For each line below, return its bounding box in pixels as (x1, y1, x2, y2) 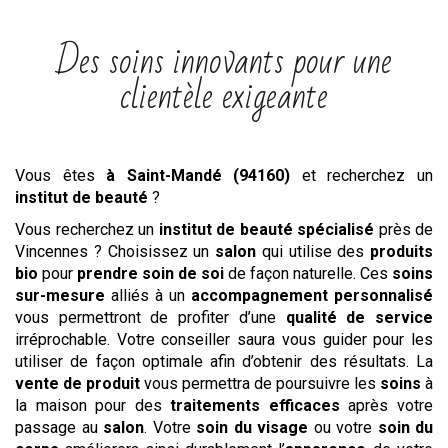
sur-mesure (15, 286, 105, 306)
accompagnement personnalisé (191, 286, 433, 306)
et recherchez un (290, 166, 434, 186)
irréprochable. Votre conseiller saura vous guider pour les (15, 330, 433, 350)
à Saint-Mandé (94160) (106, 166, 291, 186)
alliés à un (105, 286, 191, 306)
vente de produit (15, 374, 140, 394)
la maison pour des (15, 396, 171, 416)
